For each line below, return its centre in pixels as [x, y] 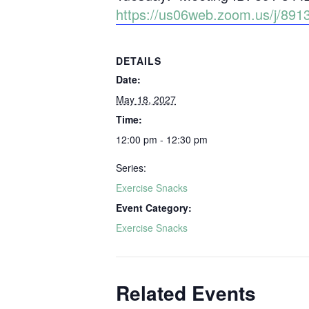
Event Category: [154, 208]
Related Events [186, 293]
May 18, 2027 [146, 99]
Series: [131, 168]
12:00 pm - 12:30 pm [162, 139]
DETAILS [139, 61]
